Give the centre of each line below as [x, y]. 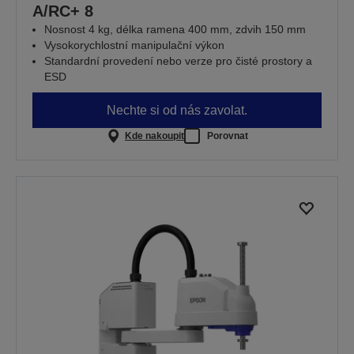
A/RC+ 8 [63, 11]
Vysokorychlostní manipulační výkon [134, 45]
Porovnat [227, 136]
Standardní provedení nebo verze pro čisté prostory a [178, 61]
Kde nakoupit [154, 136]
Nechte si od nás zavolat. [177, 110]
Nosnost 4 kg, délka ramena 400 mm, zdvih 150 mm [175, 30]
